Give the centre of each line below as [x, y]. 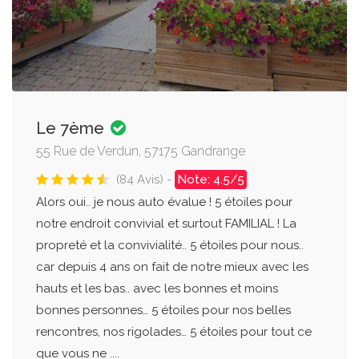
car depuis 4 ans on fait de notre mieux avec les [172, 267]
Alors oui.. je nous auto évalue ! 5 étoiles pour [164, 202]
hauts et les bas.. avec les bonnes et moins [157, 289]
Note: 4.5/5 [211, 180]
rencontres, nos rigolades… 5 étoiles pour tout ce [174, 332]
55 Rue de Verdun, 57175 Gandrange [141, 151]
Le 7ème [72, 129]
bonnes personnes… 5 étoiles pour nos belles [163, 311]
